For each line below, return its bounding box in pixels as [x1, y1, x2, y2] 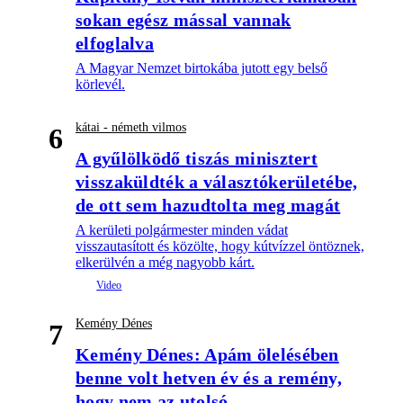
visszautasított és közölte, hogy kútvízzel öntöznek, [76, 237, 364, 254]
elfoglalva [76, 32, 155, 53]
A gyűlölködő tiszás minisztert [76, 148, 318, 168]
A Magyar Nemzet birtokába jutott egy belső [76, 59, 327, 76]
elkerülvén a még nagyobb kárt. [76, 254, 255, 270]
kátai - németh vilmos [76, 120, 186, 134]
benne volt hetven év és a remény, [76, 367, 342, 388]
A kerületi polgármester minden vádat [76, 221, 288, 237]
